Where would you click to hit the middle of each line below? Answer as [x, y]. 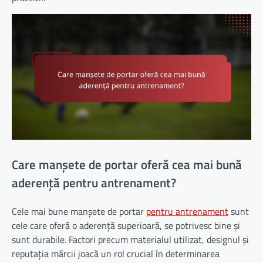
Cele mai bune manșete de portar [79, 211]
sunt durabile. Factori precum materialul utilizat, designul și [130, 239]
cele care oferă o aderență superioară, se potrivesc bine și [126, 225]
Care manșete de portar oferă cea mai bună [127, 165]
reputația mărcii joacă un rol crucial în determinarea [116, 253]
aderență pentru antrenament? [94, 183]
